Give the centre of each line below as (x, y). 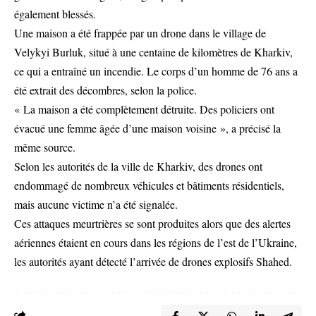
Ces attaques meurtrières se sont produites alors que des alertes (152, 223)
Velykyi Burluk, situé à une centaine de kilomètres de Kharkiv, (153, 52)
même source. (45, 147)
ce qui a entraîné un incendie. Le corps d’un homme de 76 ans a (156, 71)
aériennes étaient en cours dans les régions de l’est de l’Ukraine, (156, 242)
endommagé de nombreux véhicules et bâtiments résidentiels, (149, 185)
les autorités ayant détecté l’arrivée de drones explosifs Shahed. (153, 261)
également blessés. (55, 14)
